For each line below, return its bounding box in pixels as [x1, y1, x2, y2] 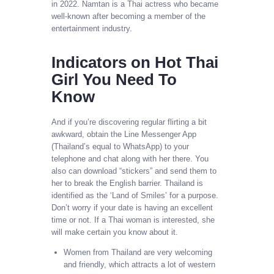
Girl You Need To [51, 70, 177, 89]
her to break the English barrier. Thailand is [51, 179, 203, 188]
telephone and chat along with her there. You [51, 154, 209, 164]
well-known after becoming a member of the [51, 12, 206, 21]
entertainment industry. [51, 24, 132, 34]
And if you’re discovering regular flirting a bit [51, 117, 207, 127]
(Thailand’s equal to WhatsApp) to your [51, 142, 189, 152]
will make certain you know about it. [51, 228, 178, 237]
